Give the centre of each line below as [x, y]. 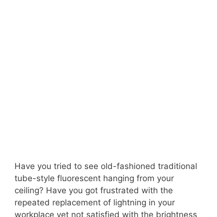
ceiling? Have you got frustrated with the [94, 191]
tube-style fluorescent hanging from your [94, 178]
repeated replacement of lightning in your [95, 203]
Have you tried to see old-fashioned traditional [106, 166]
